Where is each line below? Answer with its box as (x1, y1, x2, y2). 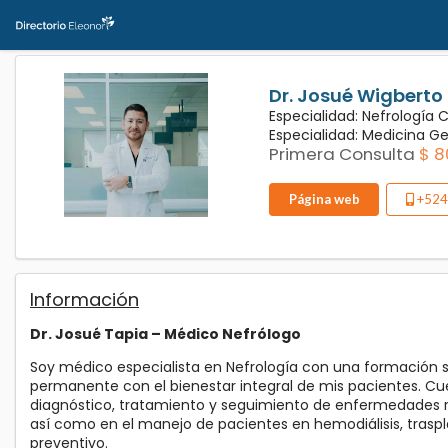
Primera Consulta (269, 142, 415, 166)
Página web (288, 191, 360, 208)
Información (30, 287, 139, 313)
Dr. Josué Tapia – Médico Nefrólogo (30, 324, 301, 345)
